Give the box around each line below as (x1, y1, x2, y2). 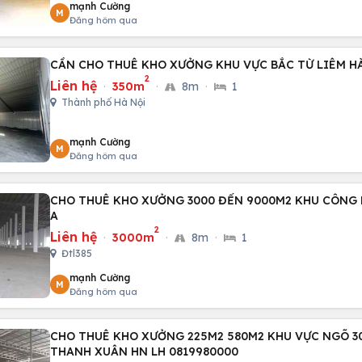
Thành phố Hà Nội (59, 96, 145, 108)
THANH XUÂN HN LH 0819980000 (50, 344, 238, 359)
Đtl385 (59, 247, 92, 259)
